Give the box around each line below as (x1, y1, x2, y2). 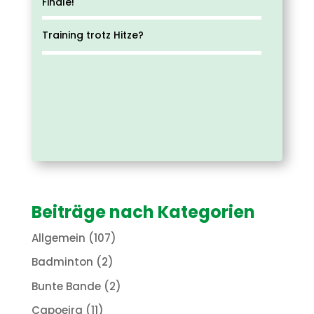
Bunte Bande (31, 278, 101, 294)
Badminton (31, 254, 93, 270)
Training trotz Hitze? (41, 27, 144, 42)
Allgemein (31, 230, 86, 245)
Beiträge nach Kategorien (31, 200, 255, 224)
